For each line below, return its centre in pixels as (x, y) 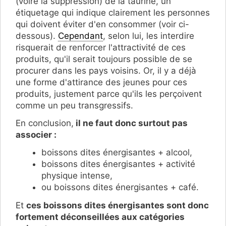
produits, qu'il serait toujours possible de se (104, 59)
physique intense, (77, 175)
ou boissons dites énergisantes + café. (120, 187)
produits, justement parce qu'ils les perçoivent (109, 94)
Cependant (80, 36)
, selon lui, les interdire (149, 36)
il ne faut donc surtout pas (131, 123)
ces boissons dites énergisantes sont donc (118, 206)
